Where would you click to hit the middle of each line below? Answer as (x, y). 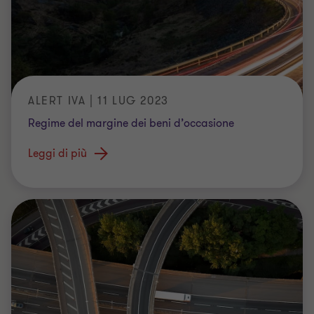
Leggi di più (57, 153)
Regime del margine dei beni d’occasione (131, 123)
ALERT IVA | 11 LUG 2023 (98, 101)
